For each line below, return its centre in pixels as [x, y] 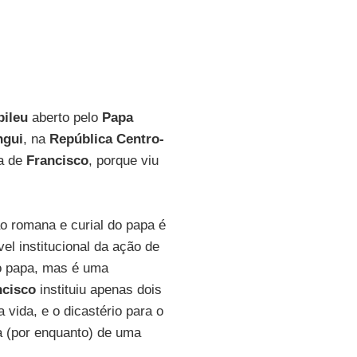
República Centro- [106, 139]
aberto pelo [65, 118]
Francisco [57, 161]
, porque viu [123, 161]
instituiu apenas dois [98, 290]
